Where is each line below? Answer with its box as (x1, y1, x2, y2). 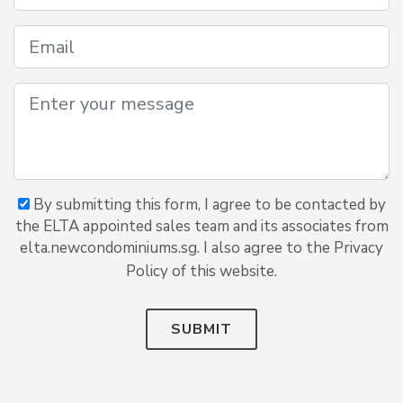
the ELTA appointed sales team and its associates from (14, 216, 389, 237)
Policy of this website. (126, 261, 277, 282)
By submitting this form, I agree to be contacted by (29, 194, 386, 215)
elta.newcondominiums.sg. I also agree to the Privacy (20, 237, 383, 258)
